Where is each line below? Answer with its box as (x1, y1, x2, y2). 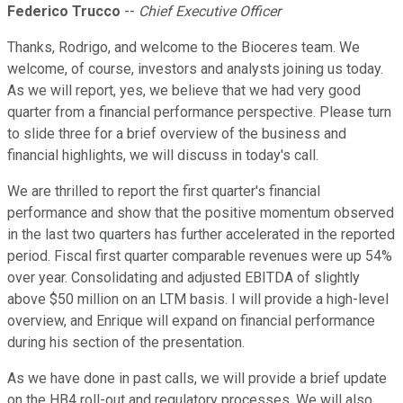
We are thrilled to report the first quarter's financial (7, 183, 320, 201)
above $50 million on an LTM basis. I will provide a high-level (7, 291, 389, 309)
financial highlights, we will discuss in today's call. (7, 147, 318, 165)
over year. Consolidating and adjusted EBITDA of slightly (7, 269, 360, 287)
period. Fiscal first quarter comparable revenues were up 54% (7, 247, 392, 265)
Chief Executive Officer (139, 3, 281, 21)
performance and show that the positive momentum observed (7, 204, 394, 222)
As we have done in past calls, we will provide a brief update (7, 370, 387, 388)
